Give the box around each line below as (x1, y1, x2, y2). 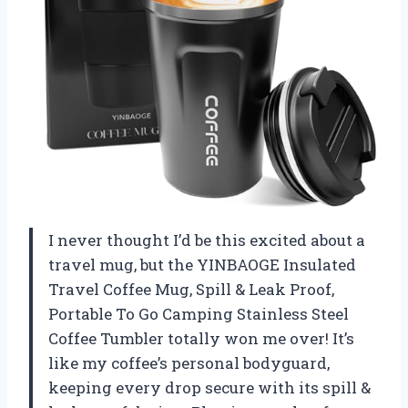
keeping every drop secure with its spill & (48, 376, 371, 398)
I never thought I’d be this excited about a (48, 229, 365, 250)
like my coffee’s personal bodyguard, (48, 352, 330, 373)
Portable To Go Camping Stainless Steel (48, 302, 349, 324)
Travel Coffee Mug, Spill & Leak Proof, (48, 278, 334, 300)
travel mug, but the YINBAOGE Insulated (48, 253, 356, 275)
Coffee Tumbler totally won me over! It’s (48, 327, 354, 349)
